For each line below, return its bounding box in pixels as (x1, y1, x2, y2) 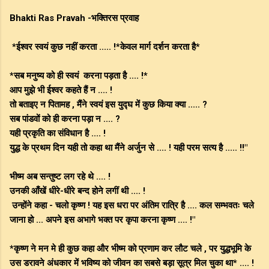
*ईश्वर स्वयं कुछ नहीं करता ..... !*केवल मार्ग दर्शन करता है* (10, 41, 200, 53)
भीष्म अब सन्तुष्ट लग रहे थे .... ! (10, 171, 110, 183)
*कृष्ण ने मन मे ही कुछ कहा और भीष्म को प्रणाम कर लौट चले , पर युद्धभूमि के (10, 243, 251, 255)
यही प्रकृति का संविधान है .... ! (10, 128, 106, 139)
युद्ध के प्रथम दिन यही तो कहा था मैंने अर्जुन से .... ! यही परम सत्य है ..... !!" (10, 142, 247, 154)
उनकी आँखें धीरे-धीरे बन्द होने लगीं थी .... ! (10, 186, 145, 197)
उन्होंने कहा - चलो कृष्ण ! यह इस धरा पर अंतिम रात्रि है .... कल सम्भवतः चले (10, 200, 254, 211)
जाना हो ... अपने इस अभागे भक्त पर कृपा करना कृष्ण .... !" (10, 214, 195, 226)
